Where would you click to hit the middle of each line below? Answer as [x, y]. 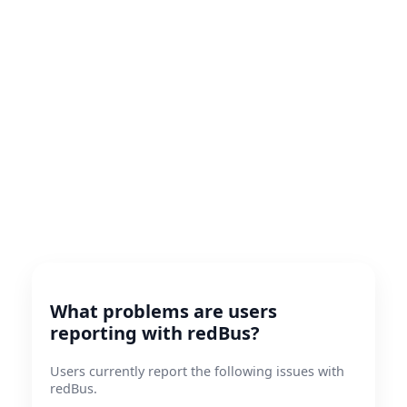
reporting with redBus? [155, 333]
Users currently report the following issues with [197, 371]
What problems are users [164, 311]
